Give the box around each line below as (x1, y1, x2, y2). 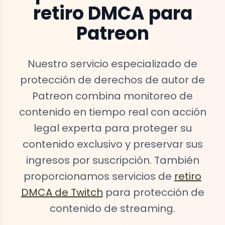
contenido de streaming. (50, 201, 175, 216)
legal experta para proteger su (33, 121, 192, 136)
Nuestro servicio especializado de (28, 57, 197, 71)
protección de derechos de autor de (20, 73, 205, 87)
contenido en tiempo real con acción (19, 105, 206, 120)
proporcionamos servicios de (24, 169, 174, 184)
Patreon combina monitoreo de (32, 89, 193, 103)
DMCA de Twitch (21, 185, 103, 200)
